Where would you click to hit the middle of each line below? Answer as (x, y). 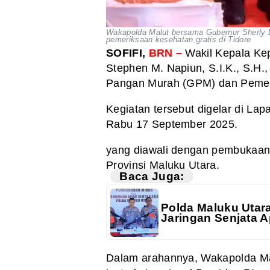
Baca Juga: (152, 176)
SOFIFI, (127, 53)
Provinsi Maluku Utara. (163, 165)
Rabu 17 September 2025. (172, 124)
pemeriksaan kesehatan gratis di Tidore (179, 39)
